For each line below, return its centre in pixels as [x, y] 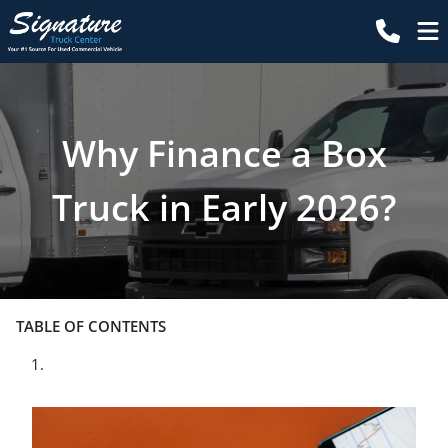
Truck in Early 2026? [224, 207]
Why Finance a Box [224, 153]
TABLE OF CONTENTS [91, 326]
